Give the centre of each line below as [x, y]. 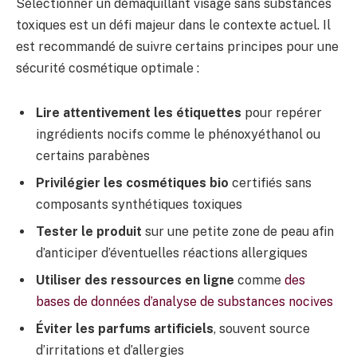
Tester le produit [89, 231]
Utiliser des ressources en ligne [135, 280]
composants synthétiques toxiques [139, 204]
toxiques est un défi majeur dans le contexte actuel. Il [173, 25]
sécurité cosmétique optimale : [108, 68]
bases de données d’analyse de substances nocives [184, 301]
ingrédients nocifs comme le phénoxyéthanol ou [178, 134]
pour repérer [282, 112]
